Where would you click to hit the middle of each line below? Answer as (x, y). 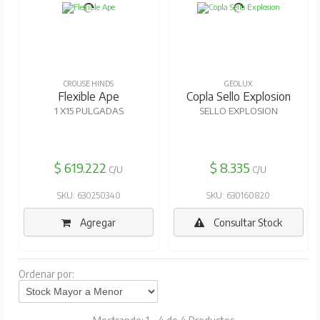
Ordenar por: (46, 274)
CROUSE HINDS (89, 84)
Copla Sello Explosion (238, 97)
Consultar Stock (247, 223)
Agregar (97, 223)
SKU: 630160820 (239, 196)
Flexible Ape (89, 97)
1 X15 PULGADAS (89, 111)
